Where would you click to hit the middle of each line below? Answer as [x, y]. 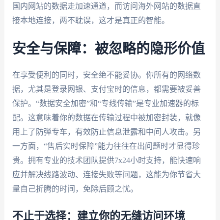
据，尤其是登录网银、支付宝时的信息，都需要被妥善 [106, 89]
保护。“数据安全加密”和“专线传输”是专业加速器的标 [105, 103]
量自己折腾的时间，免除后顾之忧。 [75, 189]
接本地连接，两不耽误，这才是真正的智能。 [91, 21]
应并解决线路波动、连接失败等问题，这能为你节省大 [106, 174]
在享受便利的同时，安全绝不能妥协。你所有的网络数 [106, 75]
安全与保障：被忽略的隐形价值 [108, 49]
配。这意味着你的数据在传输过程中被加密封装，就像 [106, 117]
